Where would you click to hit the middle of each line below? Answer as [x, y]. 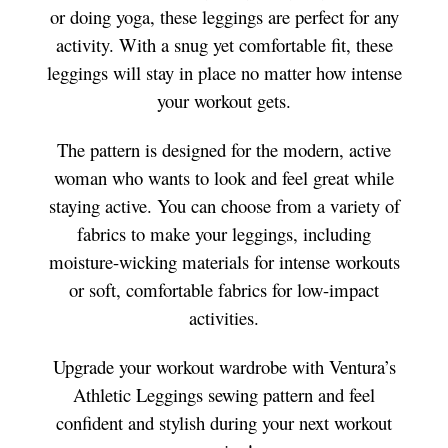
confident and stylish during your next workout [224, 422]
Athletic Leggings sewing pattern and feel [224, 394]
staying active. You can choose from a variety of [224, 205]
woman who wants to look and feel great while [224, 177]
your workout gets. [224, 100]
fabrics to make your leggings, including [224, 233]
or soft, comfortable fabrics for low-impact [224, 289]
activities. [224, 317]
